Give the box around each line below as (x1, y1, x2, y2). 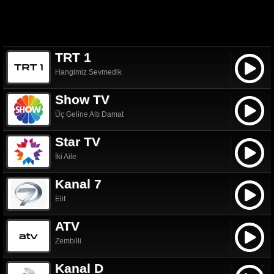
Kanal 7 (55, 177, 102, 191)
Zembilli (55, 237, 81, 245)
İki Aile (55, 152, 76, 161)
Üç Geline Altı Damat (55, 110, 124, 119)
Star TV (55, 135, 100, 149)
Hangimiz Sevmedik (55, 68, 122, 76)
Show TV (55, 92, 109, 106)
